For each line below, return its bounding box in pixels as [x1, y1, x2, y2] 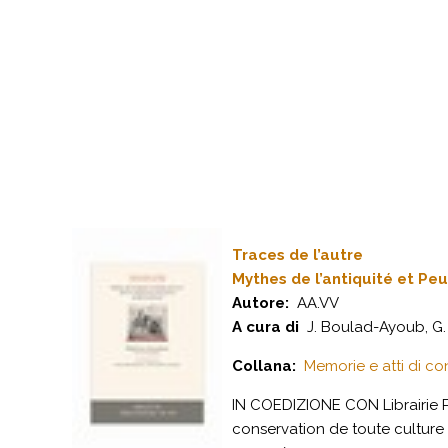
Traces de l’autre [232, 246, 363, 264]
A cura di [232, 318, 299, 336]
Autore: [232, 294, 289, 312]
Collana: [232, 357, 296, 375]
